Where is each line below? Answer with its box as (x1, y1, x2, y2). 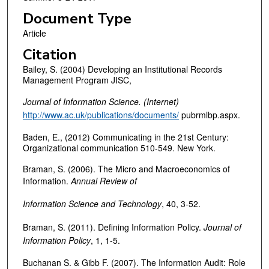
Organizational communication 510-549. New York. (22, 141, 216, 154)
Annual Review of (70, 174, 137, 187)
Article (22, 27, 46, 40)
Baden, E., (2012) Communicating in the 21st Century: (22, 130, 229, 143)
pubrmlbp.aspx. (178, 109, 240, 121)
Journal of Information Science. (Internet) (22, 95, 179, 108)
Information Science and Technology (22, 198, 162, 210)
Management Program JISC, (22, 73, 131, 86)
